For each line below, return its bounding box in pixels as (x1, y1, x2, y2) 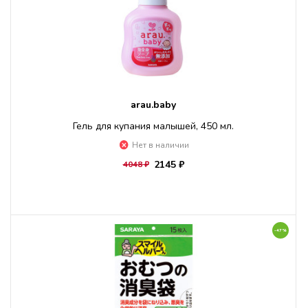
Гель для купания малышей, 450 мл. (73, 120, 234, 133)
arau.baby (131, 98, 176, 111)
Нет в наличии (131, 140, 189, 151)
